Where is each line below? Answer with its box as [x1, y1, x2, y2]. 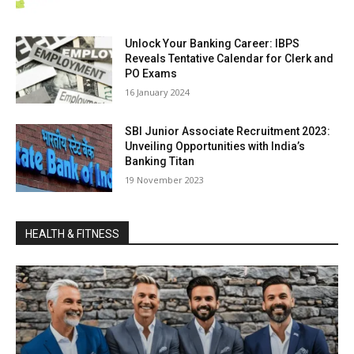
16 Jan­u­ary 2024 [125, 85, 190, 98]
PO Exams [125, 66, 178, 80]
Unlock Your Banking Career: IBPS [125, 36, 300, 50]
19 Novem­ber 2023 [125, 174, 205, 186]
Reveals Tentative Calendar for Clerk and [125, 51, 334, 65]
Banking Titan [125, 155, 195, 168]
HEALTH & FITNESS [25, 227, 119, 240]
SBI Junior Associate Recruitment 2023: [125, 125, 331, 138]
